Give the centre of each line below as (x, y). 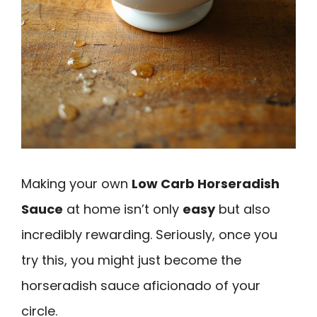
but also (243, 209)
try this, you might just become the (131, 260)
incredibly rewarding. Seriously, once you (149, 234)
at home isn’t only (123, 209)
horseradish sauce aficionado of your (141, 285)
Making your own (76, 183)
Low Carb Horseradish (206, 183)
